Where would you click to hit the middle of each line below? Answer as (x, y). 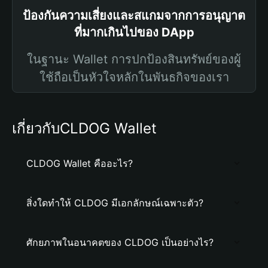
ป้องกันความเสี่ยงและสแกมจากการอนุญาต (134, 16)
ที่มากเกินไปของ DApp (134, 32)
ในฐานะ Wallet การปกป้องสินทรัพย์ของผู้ (134, 59)
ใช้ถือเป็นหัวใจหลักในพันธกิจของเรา (134, 77)
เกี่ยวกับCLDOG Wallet (84, 128)
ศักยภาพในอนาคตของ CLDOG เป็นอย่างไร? (120, 242)
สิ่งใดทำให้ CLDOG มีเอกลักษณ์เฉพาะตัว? (115, 203)
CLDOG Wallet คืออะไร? (80, 163)
